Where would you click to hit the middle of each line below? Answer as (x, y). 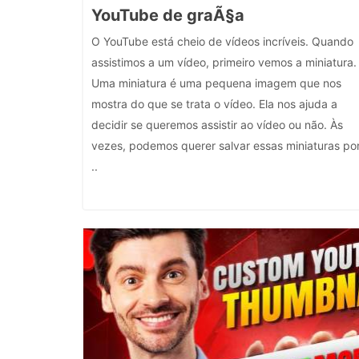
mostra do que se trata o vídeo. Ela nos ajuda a (214, 104)
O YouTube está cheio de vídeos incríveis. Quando (222, 41)
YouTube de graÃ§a (168, 15)
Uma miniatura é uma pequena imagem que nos (216, 83)
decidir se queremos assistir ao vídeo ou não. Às (217, 125)
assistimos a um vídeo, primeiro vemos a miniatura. (224, 62)
